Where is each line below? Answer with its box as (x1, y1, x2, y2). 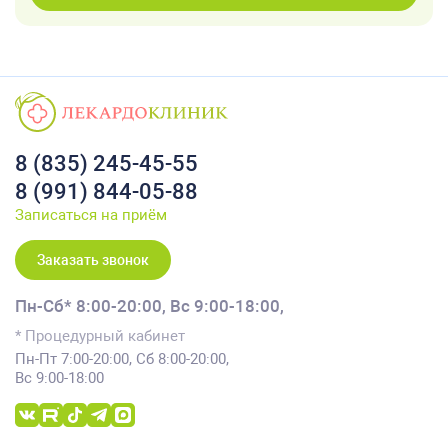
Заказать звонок (37, 252, 149, 268)
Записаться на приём (15, 206, 167, 224)
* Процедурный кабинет (15, 327, 185, 345)
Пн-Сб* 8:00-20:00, (15, 296, 166, 316)
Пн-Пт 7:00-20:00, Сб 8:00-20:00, (15, 350, 229, 368)
